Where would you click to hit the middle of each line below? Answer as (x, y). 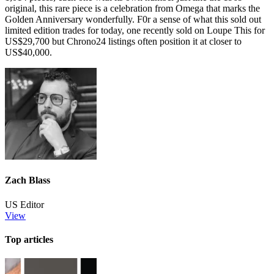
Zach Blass (28, 180)
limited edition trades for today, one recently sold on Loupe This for (135, 31)
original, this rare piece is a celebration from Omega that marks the (132, 9)
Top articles (29, 239)
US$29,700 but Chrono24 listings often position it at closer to (123, 42)
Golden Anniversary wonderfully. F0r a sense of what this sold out (133, 20)
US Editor (24, 204)
